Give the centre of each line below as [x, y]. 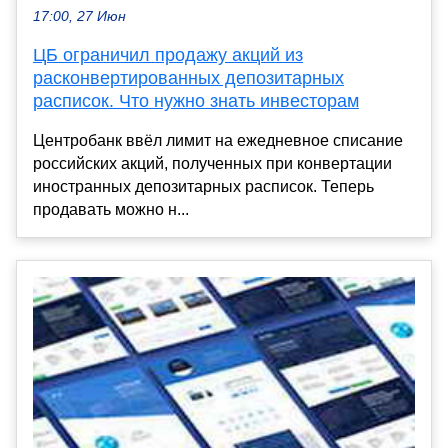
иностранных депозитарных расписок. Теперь [203, 186]
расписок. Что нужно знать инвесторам [196, 100]
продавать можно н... [111, 209]
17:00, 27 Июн [79, 16]
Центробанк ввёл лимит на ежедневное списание [218, 140]
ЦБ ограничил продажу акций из [168, 54]
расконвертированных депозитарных [188, 77]
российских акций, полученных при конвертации [212, 163]
